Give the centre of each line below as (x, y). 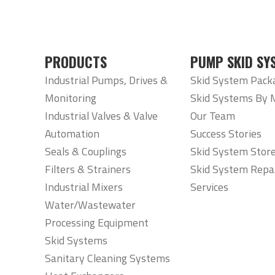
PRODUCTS (76, 62)
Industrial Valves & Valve (102, 115)
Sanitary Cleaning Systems (108, 258)
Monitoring (71, 98)
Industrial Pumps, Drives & (107, 80)
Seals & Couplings (86, 151)
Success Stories (226, 133)
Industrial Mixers (84, 187)
